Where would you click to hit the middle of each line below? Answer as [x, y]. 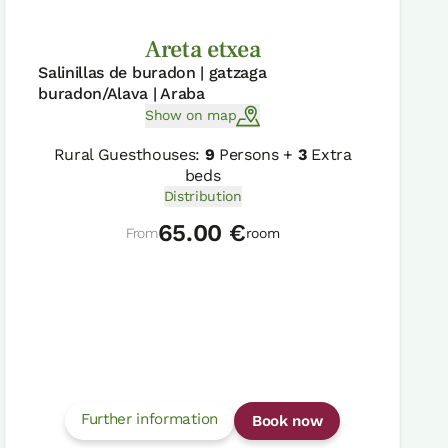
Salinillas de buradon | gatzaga [152, 72]
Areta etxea [202, 49]
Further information [149, 418]
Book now [287, 420]
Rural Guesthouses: [129, 154]
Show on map [190, 115]
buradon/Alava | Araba [121, 93]
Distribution [202, 195]
